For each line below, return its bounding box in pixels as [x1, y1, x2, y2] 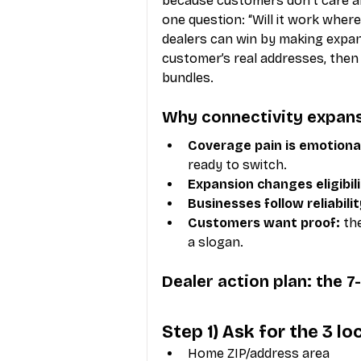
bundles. [162, 69, 214, 85]
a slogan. [188, 234, 243, 250]
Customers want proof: [188, 214, 340, 230]
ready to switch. [188, 156, 287, 172]
